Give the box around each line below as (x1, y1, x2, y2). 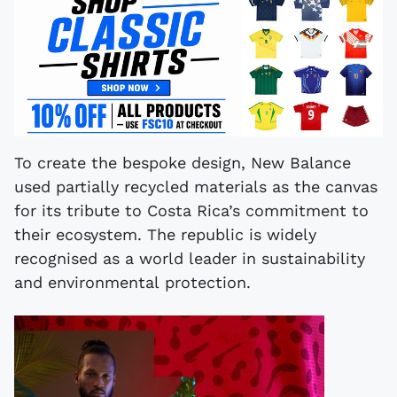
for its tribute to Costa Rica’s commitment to (14, 201, 369, 221)
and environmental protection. (14, 273, 251, 292)
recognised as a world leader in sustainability (14, 249, 365, 269)
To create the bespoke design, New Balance (14, 153, 351, 173)
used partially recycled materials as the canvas (14, 177, 378, 197)
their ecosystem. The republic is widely (14, 225, 316, 245)
